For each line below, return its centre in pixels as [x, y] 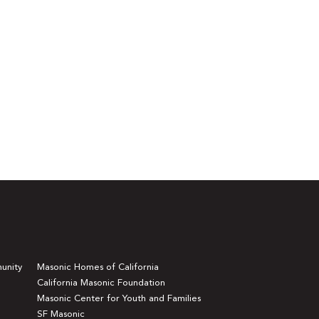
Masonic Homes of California [98, 267]
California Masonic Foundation [101, 283]
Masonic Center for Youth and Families [119, 298]
